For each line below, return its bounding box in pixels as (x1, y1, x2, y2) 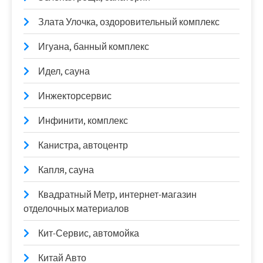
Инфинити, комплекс (38, 114, 128, 127)
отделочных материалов (23, 203, 129, 215)
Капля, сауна (38, 164, 94, 177)
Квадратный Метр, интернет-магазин (38, 188, 197, 201)
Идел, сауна (38, 65, 90, 78)
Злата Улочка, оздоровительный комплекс (38, 16, 220, 29)
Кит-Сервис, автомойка (38, 227, 139, 240)
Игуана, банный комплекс (38, 41, 149, 53)
